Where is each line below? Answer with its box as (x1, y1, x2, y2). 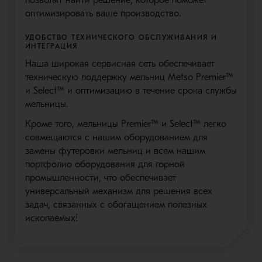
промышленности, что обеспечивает (25, 172, 176, 183)
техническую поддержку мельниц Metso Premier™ (25, 71, 233, 82)
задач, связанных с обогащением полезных (25, 199, 207, 210)
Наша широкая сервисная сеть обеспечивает (25, 58, 215, 69)
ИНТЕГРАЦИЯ (25, 42, 78, 50)
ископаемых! (25, 212, 78, 223)
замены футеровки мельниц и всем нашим (25, 145, 205, 156)
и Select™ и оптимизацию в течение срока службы (25, 85, 237, 96)
